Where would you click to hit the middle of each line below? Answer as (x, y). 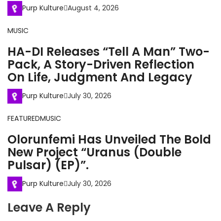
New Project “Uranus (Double (94, 152)
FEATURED (24, 119)
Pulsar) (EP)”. (48, 165)
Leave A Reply (49, 208)
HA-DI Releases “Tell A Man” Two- (109, 52)
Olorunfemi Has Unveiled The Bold (109, 140)
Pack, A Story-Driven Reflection (101, 65)
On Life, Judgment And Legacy (100, 77)
